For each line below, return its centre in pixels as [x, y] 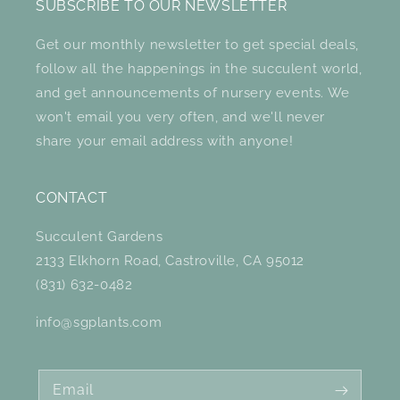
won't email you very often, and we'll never [180, 117]
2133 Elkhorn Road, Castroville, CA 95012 [170, 261]
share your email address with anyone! [165, 141]
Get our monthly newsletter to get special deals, [197, 45]
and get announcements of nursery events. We [193, 93]
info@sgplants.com [99, 322]
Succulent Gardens [100, 237]
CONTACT [72, 198]
